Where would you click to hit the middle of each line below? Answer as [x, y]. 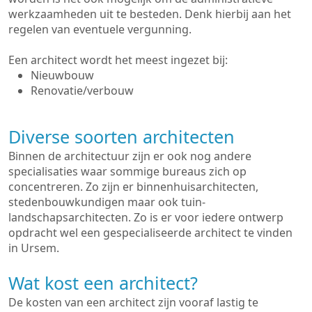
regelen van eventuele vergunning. [100, 29]
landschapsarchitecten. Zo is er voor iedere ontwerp [146, 217]
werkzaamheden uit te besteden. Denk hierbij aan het [150, 14]
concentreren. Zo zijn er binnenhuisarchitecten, [133, 187]
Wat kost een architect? [103, 283]
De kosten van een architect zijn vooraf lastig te [133, 302]
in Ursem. [34, 248]
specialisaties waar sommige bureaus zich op [127, 171]
